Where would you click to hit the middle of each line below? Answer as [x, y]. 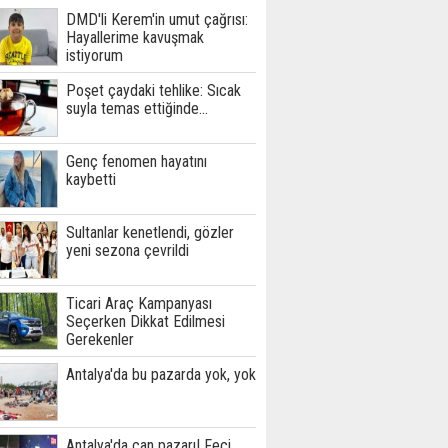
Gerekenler [100, 339]
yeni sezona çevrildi [127, 250]
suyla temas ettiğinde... [137, 108]
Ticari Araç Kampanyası [139, 303]
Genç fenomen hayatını [136, 161]
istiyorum [94, 55]
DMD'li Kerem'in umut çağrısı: [157, 19]
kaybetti [91, 179]
